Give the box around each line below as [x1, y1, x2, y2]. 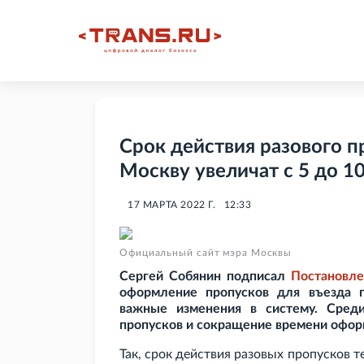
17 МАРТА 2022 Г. [128, 200, 216, 210]
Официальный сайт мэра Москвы [119, 248, 292, 258]
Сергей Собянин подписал [119, 270, 291, 284]
